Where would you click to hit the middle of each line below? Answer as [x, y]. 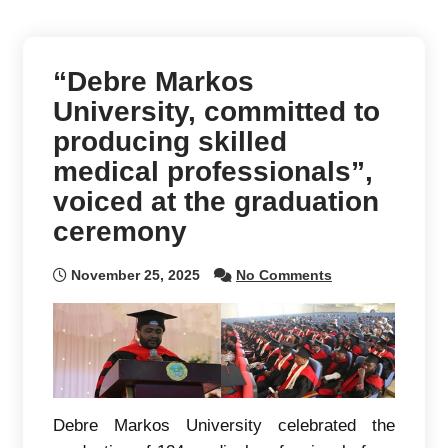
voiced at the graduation [216, 201]
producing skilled [170, 141]
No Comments [284, 275]
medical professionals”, [213, 171]
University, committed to [216, 111]
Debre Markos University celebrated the [224, 426]
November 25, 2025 [133, 275]
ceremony [120, 231]
